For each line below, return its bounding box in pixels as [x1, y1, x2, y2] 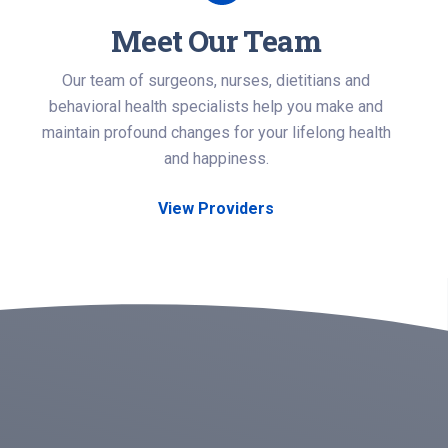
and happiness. [163, 149, 269, 168]
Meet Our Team [111, 21, 321, 60]
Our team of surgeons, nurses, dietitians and [62, 71, 370, 90]
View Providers [158, 199, 274, 218]
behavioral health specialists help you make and [49, 97, 383, 116]
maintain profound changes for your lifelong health [41, 123, 391, 142]
